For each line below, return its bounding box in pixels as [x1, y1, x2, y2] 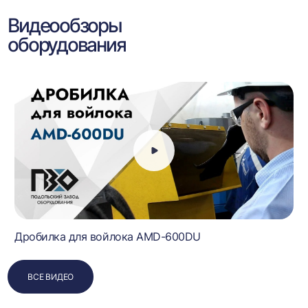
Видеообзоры [8, 14, 122, 37]
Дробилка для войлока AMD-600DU [14, 230, 201, 243]
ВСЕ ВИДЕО [27, 272, 74, 282]
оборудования [8, 33, 126, 56]
